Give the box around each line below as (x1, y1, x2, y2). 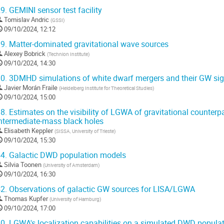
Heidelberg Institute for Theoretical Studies (60, 84, 152, 92)
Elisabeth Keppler (4, 126, 53, 135)
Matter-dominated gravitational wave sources (7, 39, 168, 50)
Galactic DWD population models (7, 150, 126, 161)
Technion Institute (48, 50, 88, 58)
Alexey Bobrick (4, 49, 45, 58)
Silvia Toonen (4, 160, 41, 169)
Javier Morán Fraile (4, 83, 57, 92)
